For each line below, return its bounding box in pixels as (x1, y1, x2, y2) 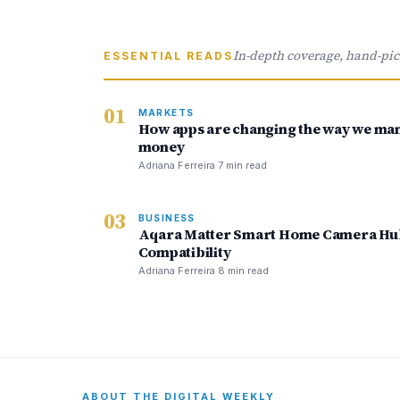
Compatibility (137, 242, 231, 262)
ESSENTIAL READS (104, 49, 233, 62)
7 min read (217, 159, 267, 171)
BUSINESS (137, 212, 196, 223)
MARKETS (137, 107, 195, 118)
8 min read (217, 264, 269, 277)
